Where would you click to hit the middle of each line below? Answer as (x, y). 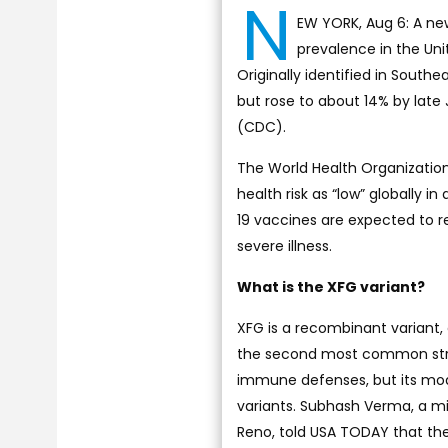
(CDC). (261, 127)
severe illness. (284, 246)
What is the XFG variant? (331, 287)
